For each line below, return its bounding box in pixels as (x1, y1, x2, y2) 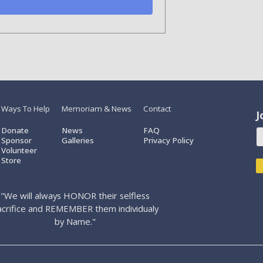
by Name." (55, 215, 96, 228)
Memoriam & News (61, 103, 131, 114)
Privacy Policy (143, 135, 194, 146)
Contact (143, 103, 171, 114)
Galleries (61, 135, 94, 146)
